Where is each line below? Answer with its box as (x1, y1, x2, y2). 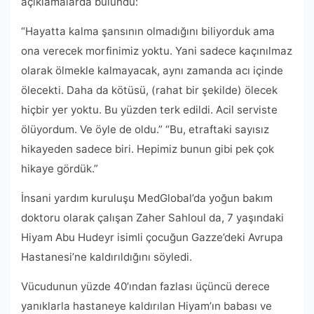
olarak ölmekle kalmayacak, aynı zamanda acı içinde (21, 64, 283, 78)
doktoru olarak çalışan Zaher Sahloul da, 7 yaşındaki (21, 211, 284, 225)
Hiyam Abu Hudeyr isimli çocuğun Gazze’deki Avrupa (21, 231, 283, 245)
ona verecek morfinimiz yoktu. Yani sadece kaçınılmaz (21, 44, 292, 58)
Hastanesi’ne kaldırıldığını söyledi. (21, 250, 192, 264)
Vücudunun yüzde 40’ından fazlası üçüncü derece (21, 280, 270, 294)
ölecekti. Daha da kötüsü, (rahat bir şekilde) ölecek (21, 83, 278, 97)
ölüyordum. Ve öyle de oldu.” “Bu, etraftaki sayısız (21, 123, 269, 137)
